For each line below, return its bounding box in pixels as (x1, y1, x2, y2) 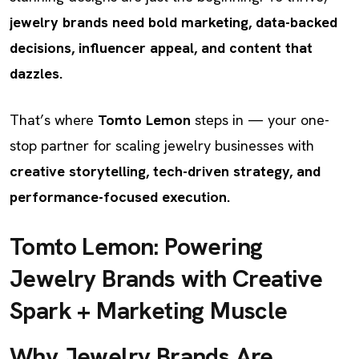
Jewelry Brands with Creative (10, 263, 323, 294)
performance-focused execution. (10, 188, 230, 206)
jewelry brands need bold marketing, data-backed (10, 13, 337, 31)
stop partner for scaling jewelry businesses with (10, 136, 314, 155)
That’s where (10, 111, 98, 129)
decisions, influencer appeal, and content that (10, 38, 313, 57)
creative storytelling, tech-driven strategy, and (10, 162, 321, 180)
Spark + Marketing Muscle (10, 295, 288, 326)
